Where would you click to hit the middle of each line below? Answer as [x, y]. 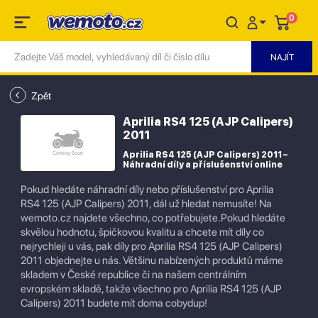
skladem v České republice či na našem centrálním [133, 275]
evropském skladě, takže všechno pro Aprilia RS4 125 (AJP [151, 289]
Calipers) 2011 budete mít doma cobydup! [114, 303]
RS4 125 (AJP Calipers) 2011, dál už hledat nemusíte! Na [146, 204]
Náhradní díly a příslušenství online [203, 165]
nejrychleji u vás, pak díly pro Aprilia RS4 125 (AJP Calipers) [152, 246]
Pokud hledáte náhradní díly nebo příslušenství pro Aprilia [147, 190]
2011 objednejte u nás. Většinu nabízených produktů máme [152, 261]
